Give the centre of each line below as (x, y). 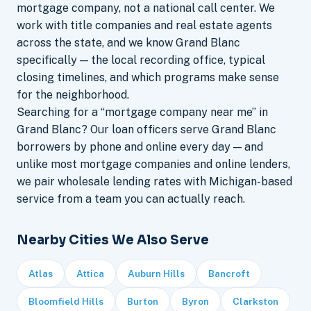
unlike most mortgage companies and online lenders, (153, 164)
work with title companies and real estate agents (144, 25)
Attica (90, 274)
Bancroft (229, 274)
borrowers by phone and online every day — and (140, 147)
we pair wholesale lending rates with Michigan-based (154, 182)
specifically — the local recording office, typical (141, 60)
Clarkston (255, 301)
